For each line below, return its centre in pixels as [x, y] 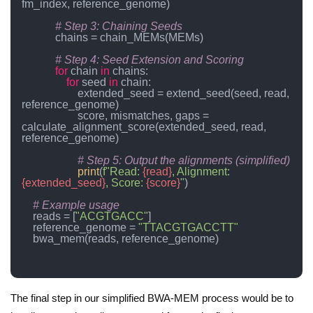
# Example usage [76, 205]
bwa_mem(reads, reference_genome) [27, 238]
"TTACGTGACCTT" [188, 227]
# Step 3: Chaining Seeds [119, 26]
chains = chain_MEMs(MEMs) [38, 37]
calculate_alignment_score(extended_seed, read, [144, 126]
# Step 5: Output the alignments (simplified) [184, 160]
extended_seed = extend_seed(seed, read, [50, 93]
